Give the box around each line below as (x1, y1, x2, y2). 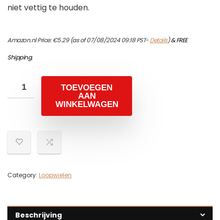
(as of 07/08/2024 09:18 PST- (69, 36, 150, 45)
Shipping (7, 53, 31, 62)
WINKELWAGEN (55, 100, 118, 110)
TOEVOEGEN (61, 83, 112, 93)
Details (150, 36, 167, 45)
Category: (7, 171, 39, 180)
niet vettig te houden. (7, 2, 89, 14)
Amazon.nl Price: (7, 36, 53, 45)
